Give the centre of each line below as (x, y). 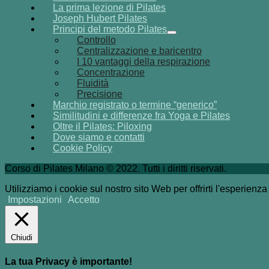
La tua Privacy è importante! (68, 261)
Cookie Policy (83, 148)
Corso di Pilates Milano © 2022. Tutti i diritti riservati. (116, 168)
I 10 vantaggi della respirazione (144, 61)
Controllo (96, 40)
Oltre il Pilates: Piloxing (102, 126)
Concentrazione (111, 72)
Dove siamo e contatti (99, 137)
